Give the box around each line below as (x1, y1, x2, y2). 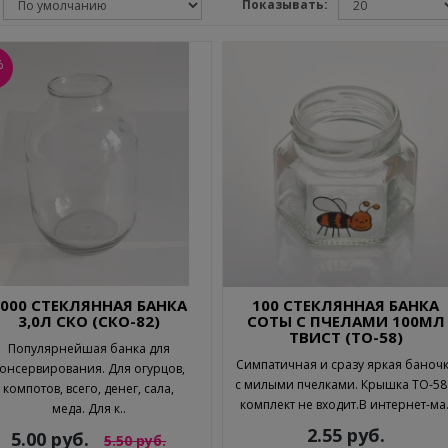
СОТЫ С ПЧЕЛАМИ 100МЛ (246, 310, 445, 331)
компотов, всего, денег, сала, (3, 379, 175, 397)
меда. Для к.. (51, 399, 126, 417)
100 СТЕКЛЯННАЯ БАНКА (252, 294, 440, 315)
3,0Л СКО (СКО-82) (17, 310, 160, 331)
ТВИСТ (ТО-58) (288, 326, 403, 347)
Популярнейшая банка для (7, 339, 170, 357)
